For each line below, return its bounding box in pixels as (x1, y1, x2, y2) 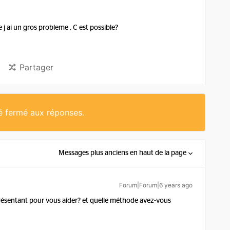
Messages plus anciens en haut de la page (59, 149, 186, 157)
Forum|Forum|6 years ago (119, 181, 193, 189)
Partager (20, 62, 53, 72)
